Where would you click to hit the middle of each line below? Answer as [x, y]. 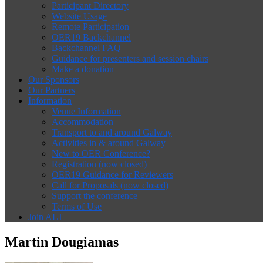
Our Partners [52, 90]
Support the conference [95, 196]
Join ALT [46, 217]
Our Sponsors [54, 80]
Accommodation [82, 122]
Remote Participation [90, 27]
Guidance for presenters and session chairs [130, 58]
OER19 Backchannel [91, 37]
